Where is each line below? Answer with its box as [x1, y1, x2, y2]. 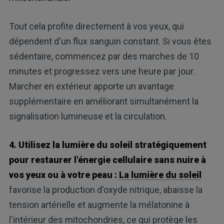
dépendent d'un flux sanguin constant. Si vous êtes [8, 36, 211, 47]
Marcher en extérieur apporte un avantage [8, 81, 174, 92]
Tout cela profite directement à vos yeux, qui [8, 21, 184, 32]
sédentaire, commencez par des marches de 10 [8, 51, 199, 62]
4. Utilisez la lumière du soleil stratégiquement [8, 139, 206, 150]
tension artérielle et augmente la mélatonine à [8, 199, 189, 210]
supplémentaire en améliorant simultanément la [8, 96, 198, 107]
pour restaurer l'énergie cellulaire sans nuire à [8, 154, 206, 165]
